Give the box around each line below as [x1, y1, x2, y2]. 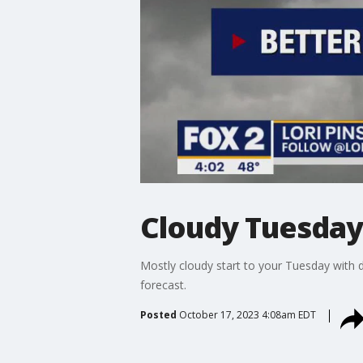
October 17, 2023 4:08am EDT [178, 307, 316, 322]
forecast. [139, 276, 186, 293]
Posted [139, 307, 177, 322]
